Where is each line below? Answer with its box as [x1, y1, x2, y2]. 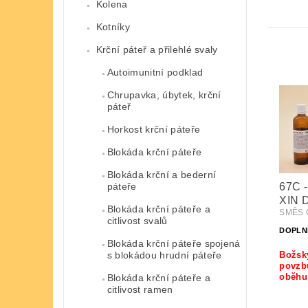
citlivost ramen [107, 283, 173, 295]
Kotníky [96, 21, 131, 32]
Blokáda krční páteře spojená [107, 237, 241, 249]
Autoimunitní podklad [107, 66, 203, 78]
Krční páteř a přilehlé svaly [96, 43, 218, 55]
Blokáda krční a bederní [107, 168, 217, 180]
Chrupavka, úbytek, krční [107, 89, 221, 100]
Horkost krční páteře [107, 123, 201, 135]
